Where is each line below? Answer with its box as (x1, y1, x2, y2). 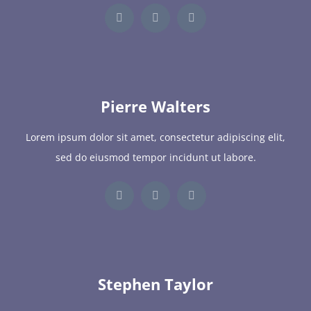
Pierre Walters (101, 95, 210, 117)
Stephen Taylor (98, 274, 213, 295)
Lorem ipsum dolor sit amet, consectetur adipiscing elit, (26, 131, 285, 144)
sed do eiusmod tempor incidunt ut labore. (55, 151, 256, 165)
